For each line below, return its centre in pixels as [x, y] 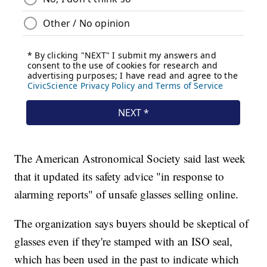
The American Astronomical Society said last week [130, 159]
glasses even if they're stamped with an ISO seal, [124, 241]
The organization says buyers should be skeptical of [132, 223]
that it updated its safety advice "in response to [119, 176]
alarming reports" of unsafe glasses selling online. [127, 194]
